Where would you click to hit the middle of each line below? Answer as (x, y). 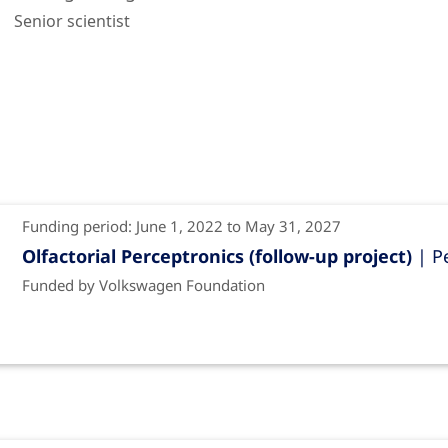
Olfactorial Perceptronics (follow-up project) (216, 256)
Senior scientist (72, 21)
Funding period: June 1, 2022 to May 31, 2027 (181, 226)
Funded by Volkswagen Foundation (143, 285)
